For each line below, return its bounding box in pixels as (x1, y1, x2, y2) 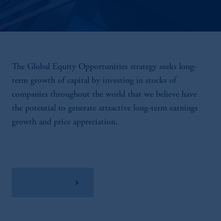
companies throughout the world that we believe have (12, 90, 197, 99)
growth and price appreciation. (12, 118, 118, 127)
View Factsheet (24, 174, 72, 182)
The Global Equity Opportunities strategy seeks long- (12, 63, 197, 72)
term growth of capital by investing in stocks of (12, 76, 176, 85)
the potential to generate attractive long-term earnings (12, 104, 198, 113)
